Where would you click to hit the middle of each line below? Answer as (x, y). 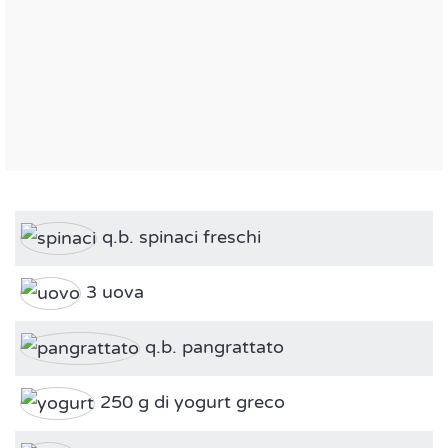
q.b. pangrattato (212, 347)
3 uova (112, 292)
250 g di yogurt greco (190, 402)
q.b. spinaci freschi (179, 237)
